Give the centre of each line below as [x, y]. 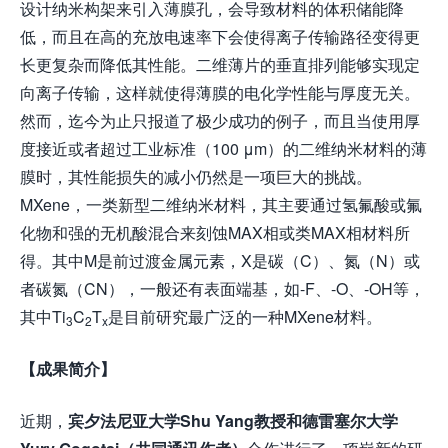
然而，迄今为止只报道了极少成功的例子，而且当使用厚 [220, 120]
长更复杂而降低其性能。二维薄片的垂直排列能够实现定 [220, 64]
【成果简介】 [68, 368]
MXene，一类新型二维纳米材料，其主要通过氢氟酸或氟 [221, 204]
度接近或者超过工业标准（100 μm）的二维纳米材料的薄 [223, 148]
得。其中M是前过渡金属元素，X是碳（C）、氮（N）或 [220, 260]
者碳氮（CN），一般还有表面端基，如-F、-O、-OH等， [222, 288]
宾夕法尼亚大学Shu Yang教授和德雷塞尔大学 [233, 420]
